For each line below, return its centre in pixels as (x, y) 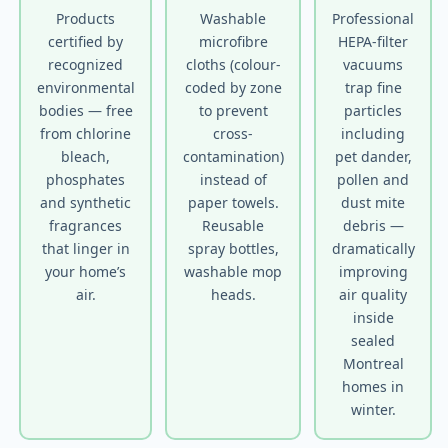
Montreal (373, 363)
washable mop (233, 271)
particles (373, 110)
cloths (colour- (233, 64)
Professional (373, 18)
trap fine (373, 87)
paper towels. (233, 202)
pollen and (373, 179)
